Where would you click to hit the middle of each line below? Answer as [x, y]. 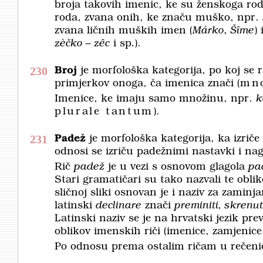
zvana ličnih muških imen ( [124, 31]
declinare [119, 206]
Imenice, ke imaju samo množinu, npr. [155, 99]
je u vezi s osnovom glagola [176, 167]
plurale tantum [104, 112]
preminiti [196, 206]
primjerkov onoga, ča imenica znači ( [147, 84]
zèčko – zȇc [82, 44]
